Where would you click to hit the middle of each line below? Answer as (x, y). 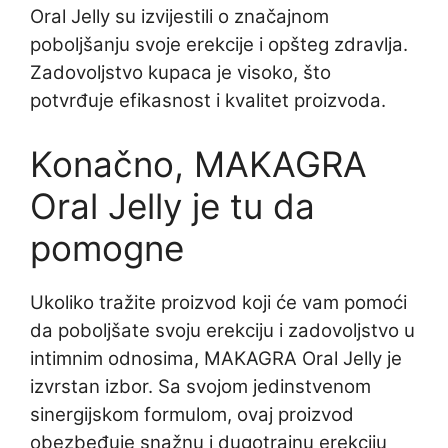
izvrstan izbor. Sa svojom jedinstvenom (200, 387)
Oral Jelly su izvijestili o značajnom (179, 17)
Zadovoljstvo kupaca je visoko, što (180, 73)
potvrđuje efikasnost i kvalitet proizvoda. (208, 101)
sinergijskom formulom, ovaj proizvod (192, 415)
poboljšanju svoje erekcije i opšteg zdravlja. (219, 45)
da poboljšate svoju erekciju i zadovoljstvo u (222, 331)
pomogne (107, 248)
